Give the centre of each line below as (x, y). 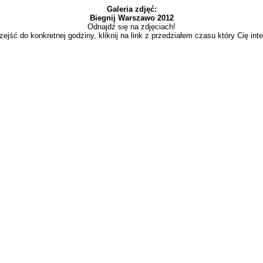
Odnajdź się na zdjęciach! (131, 27)
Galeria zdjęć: (131, 9)
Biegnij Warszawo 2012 (131, 18)
